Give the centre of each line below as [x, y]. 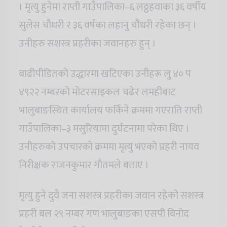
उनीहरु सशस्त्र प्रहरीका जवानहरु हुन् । [87, 43]
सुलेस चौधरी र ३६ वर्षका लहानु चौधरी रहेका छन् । [108, 25]
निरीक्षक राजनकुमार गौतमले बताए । [84, 165]
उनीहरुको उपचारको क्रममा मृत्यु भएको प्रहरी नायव [109, 147]
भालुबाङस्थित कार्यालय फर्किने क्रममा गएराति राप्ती [110, 110]
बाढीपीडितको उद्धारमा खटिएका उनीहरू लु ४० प [105, 74]
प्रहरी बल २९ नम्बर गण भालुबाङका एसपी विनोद [104, 214]
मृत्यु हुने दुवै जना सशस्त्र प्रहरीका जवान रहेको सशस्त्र [111, 195]
